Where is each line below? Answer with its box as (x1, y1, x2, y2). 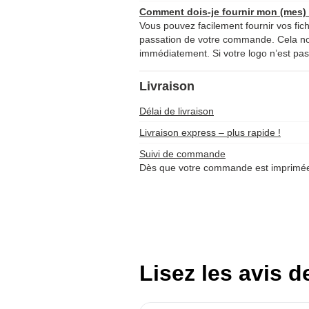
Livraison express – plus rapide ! (139, 127, 281, 138)
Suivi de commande (139, 148, 226, 159)
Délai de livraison (139, 106, 214, 117)
